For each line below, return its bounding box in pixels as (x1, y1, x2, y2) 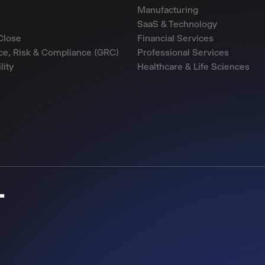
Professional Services (137, 47, 229, 58)
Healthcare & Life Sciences (137, 61, 250, 72)
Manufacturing (137, 4, 198, 15)
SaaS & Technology (137, 18, 217, 30)
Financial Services (137, 33, 214, 44)
